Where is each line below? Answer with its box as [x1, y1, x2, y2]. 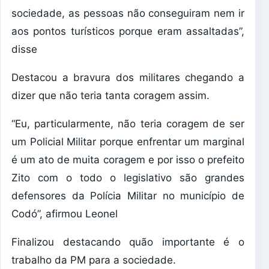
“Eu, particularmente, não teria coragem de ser [11, 118, 244, 130]
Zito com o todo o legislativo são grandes [11, 172, 244, 184]
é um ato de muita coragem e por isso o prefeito [11, 154, 244, 166]
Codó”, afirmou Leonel [11, 208, 118, 220]
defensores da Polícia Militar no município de [11, 190, 244, 202]
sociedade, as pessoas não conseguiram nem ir [11, 7, 244, 20]
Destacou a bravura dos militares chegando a [11, 71, 244, 84]
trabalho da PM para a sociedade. [11, 254, 176, 267]
